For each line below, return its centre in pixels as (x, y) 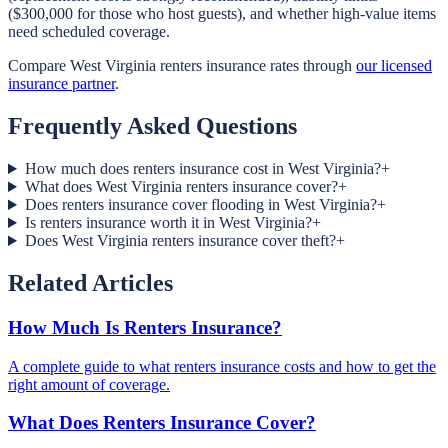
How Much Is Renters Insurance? (145, 327)
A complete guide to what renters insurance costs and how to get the (222, 366)
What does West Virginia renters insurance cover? (181, 187)
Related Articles (90, 282)
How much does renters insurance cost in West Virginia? (202, 169)
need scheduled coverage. (89, 32)
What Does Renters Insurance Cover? (162, 423)
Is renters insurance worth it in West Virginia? (168, 223)
